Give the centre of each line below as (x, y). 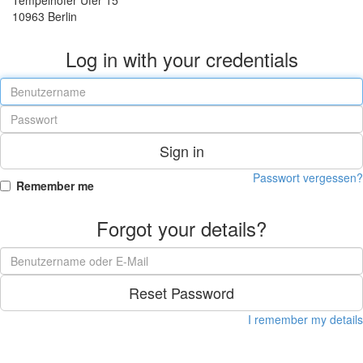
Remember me (55, 185)
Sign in (181, 150)
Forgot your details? (181, 228)
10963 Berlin (45, 16)
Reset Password (181, 292)
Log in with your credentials (181, 58)
